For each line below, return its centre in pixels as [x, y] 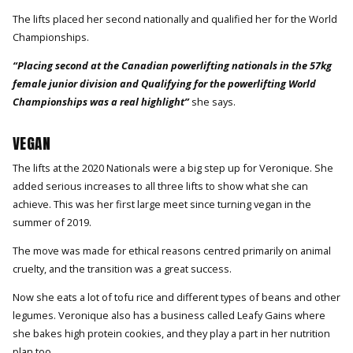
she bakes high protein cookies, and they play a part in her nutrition [171, 333]
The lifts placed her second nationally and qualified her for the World [175, 19]
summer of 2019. [52, 223]
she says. [212, 102]
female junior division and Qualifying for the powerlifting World [164, 84]
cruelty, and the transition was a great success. [122, 269]
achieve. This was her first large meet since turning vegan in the [162, 204]
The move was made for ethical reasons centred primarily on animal [172, 251]
